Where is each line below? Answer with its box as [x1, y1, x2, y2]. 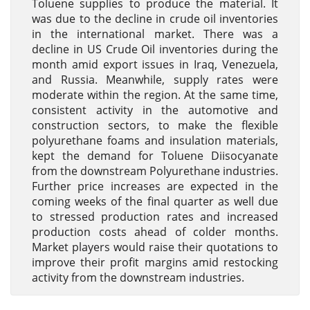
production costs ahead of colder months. [32, 224, 278, 239]
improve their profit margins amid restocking [32, 255, 278, 270]
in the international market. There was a [32, 26, 278, 42]
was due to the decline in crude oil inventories [32, 11, 278, 26]
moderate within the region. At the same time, [32, 87, 278, 102]
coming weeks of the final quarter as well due [32, 194, 278, 209]
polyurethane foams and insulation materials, [32, 133, 278, 148]
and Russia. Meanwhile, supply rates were [32, 72, 278, 87]
